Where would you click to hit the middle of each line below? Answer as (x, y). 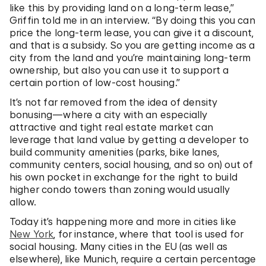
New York (32, 234)
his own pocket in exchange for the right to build (123, 177)
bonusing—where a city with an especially (109, 114)
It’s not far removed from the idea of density (114, 102)
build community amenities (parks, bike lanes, (115, 152)
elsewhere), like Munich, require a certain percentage (133, 259)
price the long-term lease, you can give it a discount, (132, 32)
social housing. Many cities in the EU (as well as (118, 246)
